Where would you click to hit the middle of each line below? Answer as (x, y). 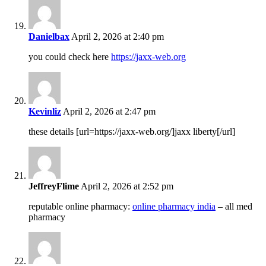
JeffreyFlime (54, 186)
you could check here (70, 57)
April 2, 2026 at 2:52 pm (126, 186)
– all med (234, 207)
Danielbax (49, 37)
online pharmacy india (174, 207)
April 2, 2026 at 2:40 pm (117, 37)
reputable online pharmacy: (80, 207)
